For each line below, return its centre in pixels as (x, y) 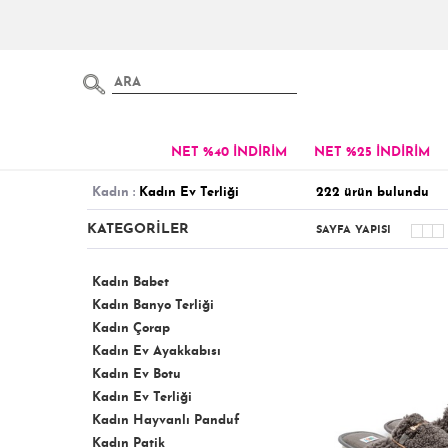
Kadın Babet (130, 282)
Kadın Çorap (131, 328)
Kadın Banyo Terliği (153, 305)
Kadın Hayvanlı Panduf (166, 420)
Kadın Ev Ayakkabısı (156, 351)
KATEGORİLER (138, 229)
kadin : (118, 192)
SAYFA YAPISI (353, 230)
